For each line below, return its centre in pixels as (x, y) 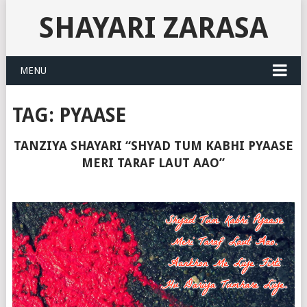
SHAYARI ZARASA (153, 28)
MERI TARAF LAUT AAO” (153, 163)
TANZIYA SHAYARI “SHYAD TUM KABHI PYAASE (153, 146)
